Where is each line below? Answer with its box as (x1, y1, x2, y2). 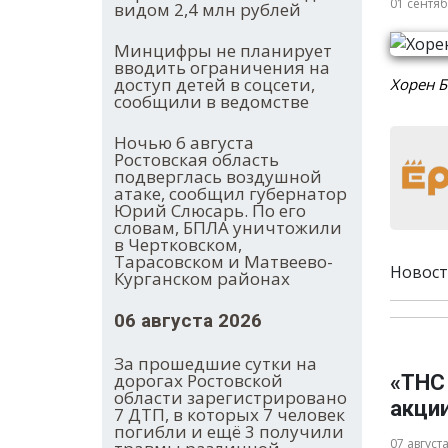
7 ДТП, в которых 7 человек (114, 403, 345, 427)
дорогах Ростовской (114, 369, 283, 393)
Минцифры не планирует (114, 39, 332, 63)
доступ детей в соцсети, (114, 73, 315, 97)
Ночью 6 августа (114, 131, 254, 155)
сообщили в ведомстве (114, 90, 309, 114)
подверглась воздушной (114, 165, 322, 189)
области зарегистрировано (114, 386, 347, 410)
